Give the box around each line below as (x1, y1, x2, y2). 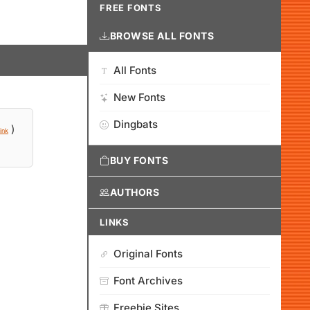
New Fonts (113, 91, 165, 104)
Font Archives (113, 274, 183, 287)
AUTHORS (109, 186, 160, 198)
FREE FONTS (100, 2, 162, 13)
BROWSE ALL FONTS (109, 30, 215, 42)
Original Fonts (113, 247, 183, 260)
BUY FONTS (109, 154, 169, 166)
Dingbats (113, 118, 158, 131)
